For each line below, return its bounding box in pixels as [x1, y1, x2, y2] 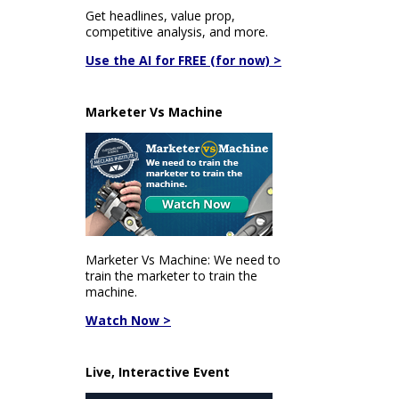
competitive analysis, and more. [85, 23, 268, 40]
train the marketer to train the [85, 267, 257, 284]
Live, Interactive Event [85, 363, 230, 380]
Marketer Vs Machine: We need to [85, 251, 281, 268]
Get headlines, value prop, [85, 7, 235, 24]
